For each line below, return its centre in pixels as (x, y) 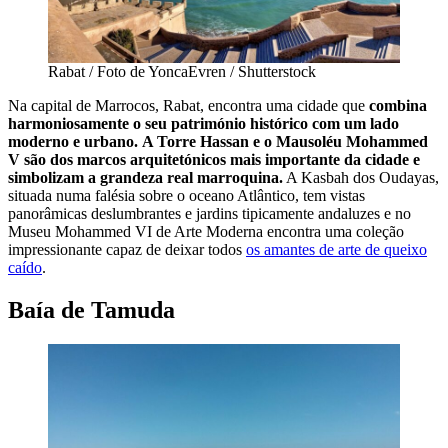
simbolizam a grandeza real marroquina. (145, 177)
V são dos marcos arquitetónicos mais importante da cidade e (214, 159)
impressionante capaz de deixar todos (127, 249)
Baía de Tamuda (91, 309)
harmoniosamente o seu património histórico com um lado (203, 123)
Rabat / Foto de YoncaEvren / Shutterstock (182, 71)
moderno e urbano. (73, 141)
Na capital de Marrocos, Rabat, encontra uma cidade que (188, 105)
